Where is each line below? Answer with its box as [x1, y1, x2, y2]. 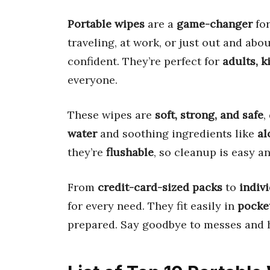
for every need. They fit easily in [67, 198, 237, 213]
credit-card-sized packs [98, 180, 222, 194]
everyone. [67, 72, 118, 87]
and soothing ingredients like [97, 126, 257, 140]
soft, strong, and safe [155, 107, 263, 122]
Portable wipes [67, 16, 145, 31]
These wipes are [67, 107, 155, 122]
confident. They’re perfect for [67, 54, 222, 68]
